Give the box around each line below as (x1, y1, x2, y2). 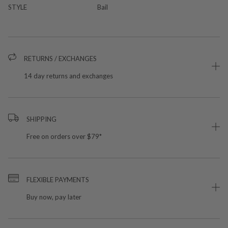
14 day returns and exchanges (24, 71, 113, 80)
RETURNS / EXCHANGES (24, 54, 97, 63)
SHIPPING (26, 115, 56, 123)
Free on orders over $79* (26, 132, 102, 140)
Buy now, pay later (26, 192, 81, 201)
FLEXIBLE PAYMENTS (26, 175, 89, 184)
